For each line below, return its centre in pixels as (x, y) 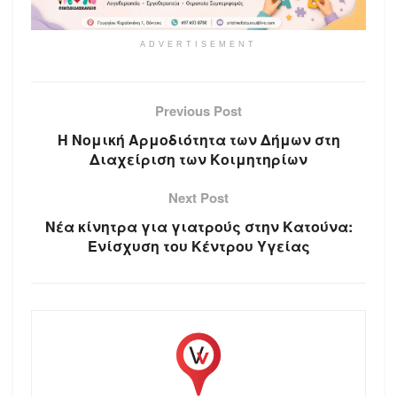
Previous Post (198, 110)
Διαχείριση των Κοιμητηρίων (198, 159)
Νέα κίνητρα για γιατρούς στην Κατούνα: (198, 226)
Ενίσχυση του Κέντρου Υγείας (198, 245)
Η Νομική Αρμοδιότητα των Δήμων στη (198, 139)
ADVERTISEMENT (198, 44)
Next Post (198, 197)
